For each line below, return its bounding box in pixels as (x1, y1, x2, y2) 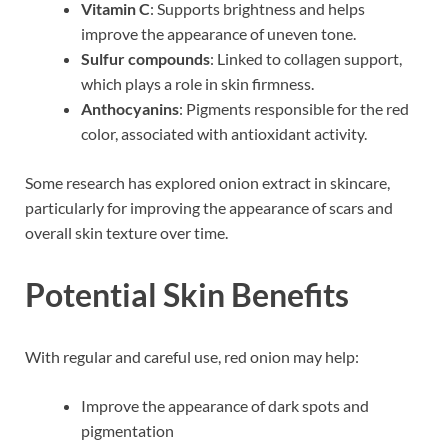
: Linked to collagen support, (210, 49, 402, 69)
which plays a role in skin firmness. (81, 74, 314, 94)
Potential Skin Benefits (25, 274, 349, 314)
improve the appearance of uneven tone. (81, 24, 356, 44)
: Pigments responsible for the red (179, 99, 409, 119)
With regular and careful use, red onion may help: (25, 346, 359, 366)
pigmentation (81, 420, 174, 440)
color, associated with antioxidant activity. (81, 124, 367, 144)
